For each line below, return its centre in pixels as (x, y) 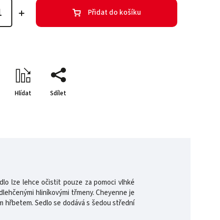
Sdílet (58, 93)
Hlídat (23, 93)
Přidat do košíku (115, 13)
